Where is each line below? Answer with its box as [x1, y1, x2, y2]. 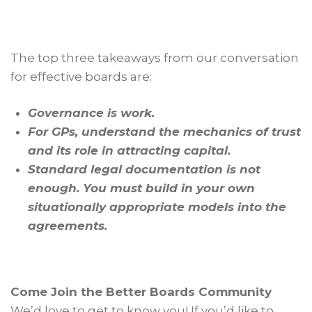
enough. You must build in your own [28, 181, 255, 196]
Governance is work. [28, 106, 155, 120]
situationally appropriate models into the [28, 200, 286, 214]
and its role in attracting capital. [28, 143, 231, 158]
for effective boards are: [10, 70, 153, 84]
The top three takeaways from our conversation [10, 51, 299, 65]
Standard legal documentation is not [28, 162, 260, 177]
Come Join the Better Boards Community [10, 284, 279, 299]
